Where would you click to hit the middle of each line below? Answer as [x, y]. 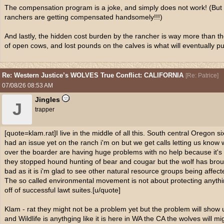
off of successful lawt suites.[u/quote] [62, 190]
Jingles [47, 99]
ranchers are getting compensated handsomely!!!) [83, 17]
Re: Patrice [202, 75]
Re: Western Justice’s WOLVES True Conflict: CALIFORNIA [93, 75]
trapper [45, 109]
